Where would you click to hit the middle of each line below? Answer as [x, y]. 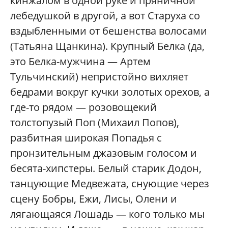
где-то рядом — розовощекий [83, 107]
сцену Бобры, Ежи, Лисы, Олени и [94, 198]
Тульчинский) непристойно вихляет [99, 76]
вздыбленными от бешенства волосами [109, 31]
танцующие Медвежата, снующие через [110, 183]
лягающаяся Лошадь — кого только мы [107, 214]
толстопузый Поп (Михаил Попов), [95, 122]
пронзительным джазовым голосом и [104, 153]
